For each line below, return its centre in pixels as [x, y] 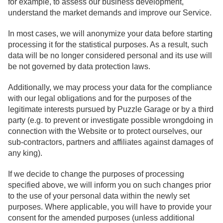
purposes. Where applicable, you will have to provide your [110, 207]
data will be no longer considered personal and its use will [110, 55]
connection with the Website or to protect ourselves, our [105, 131]
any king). [25, 153]
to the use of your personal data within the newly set [99, 196]
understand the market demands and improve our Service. [110, 12]
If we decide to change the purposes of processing [96, 174]
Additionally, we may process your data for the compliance [110, 88]
